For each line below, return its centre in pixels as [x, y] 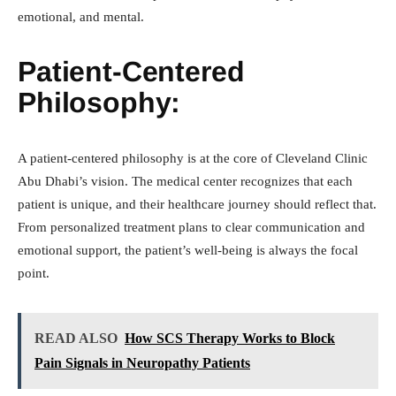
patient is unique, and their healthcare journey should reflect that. [197, 205]
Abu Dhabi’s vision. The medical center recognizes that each [185, 182]
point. [34, 274]
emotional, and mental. [81, 17]
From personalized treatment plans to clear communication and [191, 228]
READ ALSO [76, 339]
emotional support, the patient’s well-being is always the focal [188, 251]
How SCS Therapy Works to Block [230, 339]
